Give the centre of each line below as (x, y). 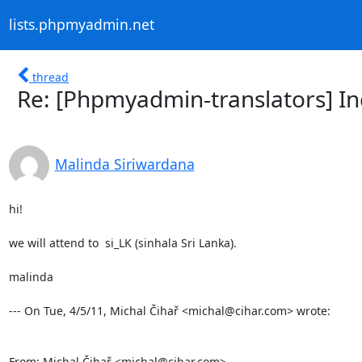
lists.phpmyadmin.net (81, 25)
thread (51, 77)
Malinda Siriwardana (124, 164)
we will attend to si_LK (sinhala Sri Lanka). (122, 242)
